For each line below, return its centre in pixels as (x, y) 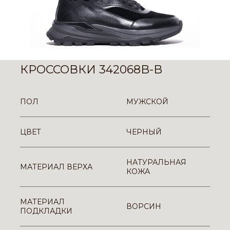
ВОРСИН (144, 206)
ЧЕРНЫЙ (144, 132)
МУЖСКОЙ (147, 102)
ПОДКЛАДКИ (46, 211)
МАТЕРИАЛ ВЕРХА (56, 167)
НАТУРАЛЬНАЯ (156, 162)
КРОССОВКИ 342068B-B (91, 70)
